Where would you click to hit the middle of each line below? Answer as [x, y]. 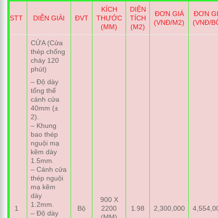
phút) [39, 69]
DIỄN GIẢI [49, 18]
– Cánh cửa [49, 169]
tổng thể [44, 90]
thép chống [48, 52]
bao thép [45, 134]
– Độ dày [45, 82]
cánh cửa [45, 99]
